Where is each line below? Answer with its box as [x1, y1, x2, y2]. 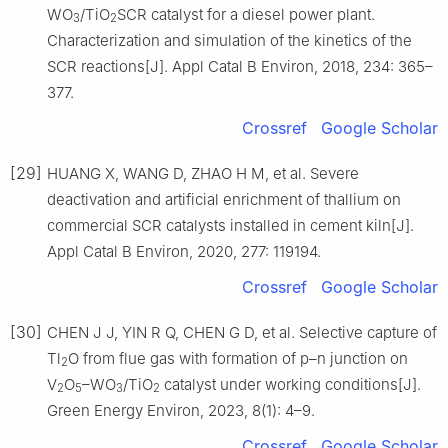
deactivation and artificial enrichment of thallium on [47, 189, 401, 209]
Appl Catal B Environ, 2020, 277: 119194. [47, 241, 321, 261]
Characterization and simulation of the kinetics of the [47, 30, 412, 50]
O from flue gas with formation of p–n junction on [68, 348, 408, 368]
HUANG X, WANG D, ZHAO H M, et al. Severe [47, 163, 359, 183]
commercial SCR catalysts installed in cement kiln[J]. [47, 215, 414, 235]
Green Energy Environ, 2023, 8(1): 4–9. [47, 400, 315, 420]
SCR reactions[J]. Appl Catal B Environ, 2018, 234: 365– [47, 56, 433, 76]
